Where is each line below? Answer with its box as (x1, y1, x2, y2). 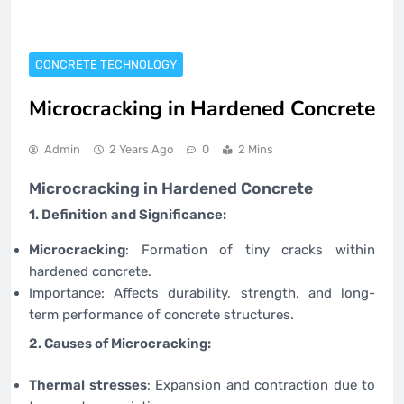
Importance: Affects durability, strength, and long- (29, 285, 375, 302)
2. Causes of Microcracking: (29, 335, 211, 352)
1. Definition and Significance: (29, 207, 226, 224)
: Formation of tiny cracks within (125, 242, 375, 259)
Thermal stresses (29, 377, 147, 394)
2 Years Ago (109, 142, 173, 157)
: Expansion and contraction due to (146, 377, 375, 394)
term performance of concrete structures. (29, 307, 294, 324)
